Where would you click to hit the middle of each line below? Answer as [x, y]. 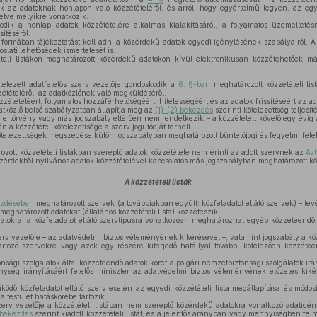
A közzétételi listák [158, 182]
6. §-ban [194, 84]
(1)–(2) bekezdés [184, 110]
